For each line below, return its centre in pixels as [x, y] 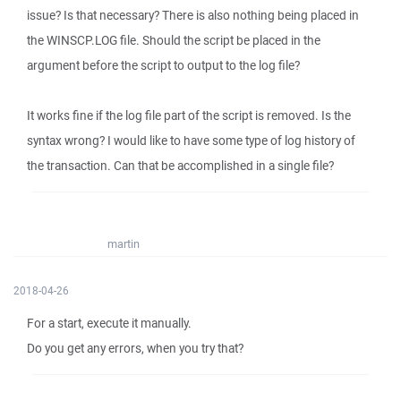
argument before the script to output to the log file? [163, 65]
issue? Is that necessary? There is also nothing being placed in [193, 15]
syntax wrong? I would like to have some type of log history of [191, 141]
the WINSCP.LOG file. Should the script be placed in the [174, 40]
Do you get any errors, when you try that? [135, 348]
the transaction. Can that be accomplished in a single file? [180, 166]
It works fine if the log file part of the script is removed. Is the [189, 115]
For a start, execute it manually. [109, 323]
